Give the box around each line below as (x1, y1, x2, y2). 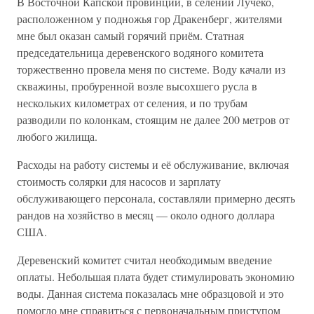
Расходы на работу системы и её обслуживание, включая (17, 157, 289, 172)
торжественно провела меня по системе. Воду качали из (17, 62, 285, 76)
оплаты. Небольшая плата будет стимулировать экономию (17, 269, 294, 284)
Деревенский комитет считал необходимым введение (17, 252, 272, 267)
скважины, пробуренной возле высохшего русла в (17, 78, 257, 93)
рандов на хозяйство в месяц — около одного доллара (17, 207, 275, 222)
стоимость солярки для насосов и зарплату (17, 174, 221, 189)
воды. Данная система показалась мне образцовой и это (17, 286, 284, 301)
